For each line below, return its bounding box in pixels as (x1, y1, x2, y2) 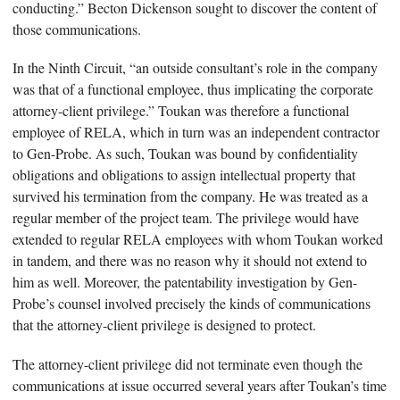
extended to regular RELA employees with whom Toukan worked (12, 229, 383, 249)
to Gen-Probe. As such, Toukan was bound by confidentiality (12, 144, 358, 163)
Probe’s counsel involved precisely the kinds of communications (12, 294, 371, 313)
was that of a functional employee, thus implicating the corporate (12, 79, 373, 99)
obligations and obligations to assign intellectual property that (12, 165, 355, 185)
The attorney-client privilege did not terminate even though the (12, 354, 362, 373)
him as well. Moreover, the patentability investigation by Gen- (12, 272, 357, 292)
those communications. (12, 20, 141, 39)
